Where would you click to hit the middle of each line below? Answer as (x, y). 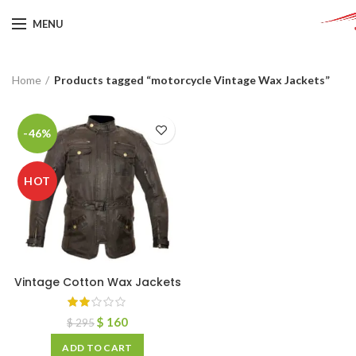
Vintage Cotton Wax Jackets (97, 282)
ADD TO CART (97, 348)
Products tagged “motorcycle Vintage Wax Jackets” (192, 79)
